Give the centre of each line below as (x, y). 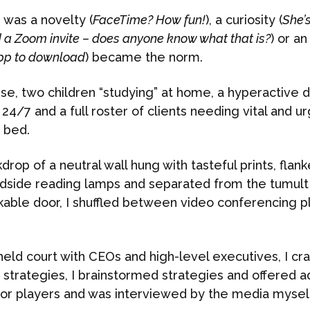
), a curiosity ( (244, 20)
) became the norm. (144, 57)
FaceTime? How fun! (149, 20)
